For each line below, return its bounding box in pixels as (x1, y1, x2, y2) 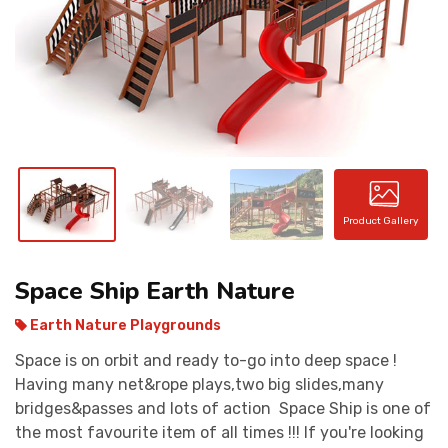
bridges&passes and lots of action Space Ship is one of (15, 398, 431, 418)
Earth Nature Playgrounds (27, 316, 221, 334)
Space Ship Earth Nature (15, 274, 295, 307)
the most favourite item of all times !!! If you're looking (15, 422, 424, 442)
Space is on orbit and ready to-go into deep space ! (15, 350, 397, 370)
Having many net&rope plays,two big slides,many (15, 374, 384, 394)
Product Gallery (343, 215, 420, 228)
